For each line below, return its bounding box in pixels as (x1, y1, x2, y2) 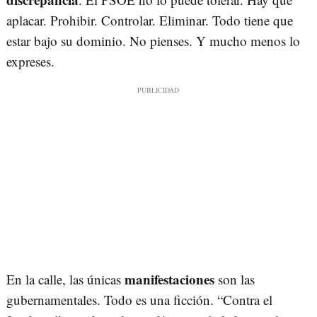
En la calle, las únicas (6, 270, 125, 289)
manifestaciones (125, 270, 214, 289)
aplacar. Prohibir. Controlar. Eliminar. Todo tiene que (6, 11, 293, 30)
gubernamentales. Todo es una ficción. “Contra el (6, 291, 272, 309)
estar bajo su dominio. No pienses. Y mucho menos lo (6, 32, 300, 50)
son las (214, 270, 255, 289)
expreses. (6, 52, 54, 71)
